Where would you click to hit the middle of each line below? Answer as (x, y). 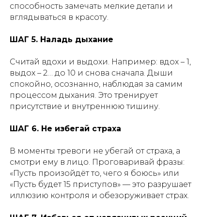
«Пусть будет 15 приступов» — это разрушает (101, 184)
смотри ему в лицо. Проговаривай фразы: (97, 162)
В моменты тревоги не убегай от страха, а (95, 151)
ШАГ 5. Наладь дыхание (62, 39)
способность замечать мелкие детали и (91, 6)
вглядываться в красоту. (59, 17)
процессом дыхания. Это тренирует (84, 95)
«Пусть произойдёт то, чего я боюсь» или (94, 173)
